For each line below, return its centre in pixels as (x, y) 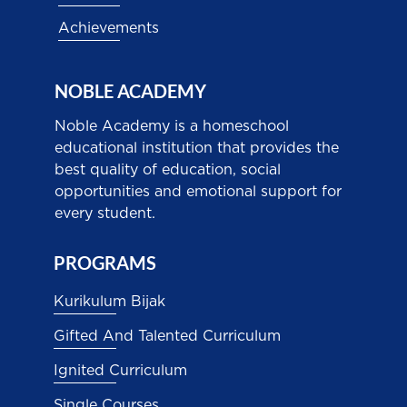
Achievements (108, 29)
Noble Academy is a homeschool (171, 127)
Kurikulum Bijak (109, 302)
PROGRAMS (104, 263)
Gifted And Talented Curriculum (167, 337)
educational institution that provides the (196, 149)
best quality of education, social (167, 170)
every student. (104, 214)
